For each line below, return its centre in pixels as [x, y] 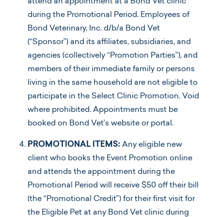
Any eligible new [152, 145]
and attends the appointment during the [101, 172]
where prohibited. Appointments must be [103, 110]
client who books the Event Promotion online [110, 158]
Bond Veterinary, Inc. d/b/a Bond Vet [94, 28]
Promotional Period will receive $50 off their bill [113, 185]
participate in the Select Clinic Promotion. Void [113, 96]
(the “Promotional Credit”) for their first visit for [111, 199]
